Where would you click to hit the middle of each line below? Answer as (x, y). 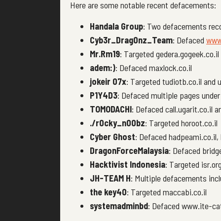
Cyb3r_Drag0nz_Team (131, 40)
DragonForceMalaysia (129, 150)
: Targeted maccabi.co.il (167, 192)
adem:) (103, 67)
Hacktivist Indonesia (128, 164)
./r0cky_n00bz (117, 123)
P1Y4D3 (104, 95)
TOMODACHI (111, 109)
